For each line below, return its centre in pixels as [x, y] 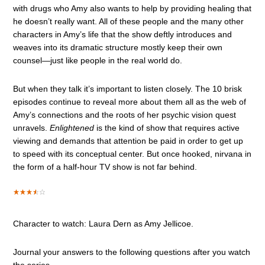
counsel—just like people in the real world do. [98, 60]
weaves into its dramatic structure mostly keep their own [118, 47]
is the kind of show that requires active [167, 128]
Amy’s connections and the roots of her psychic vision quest [125, 115]
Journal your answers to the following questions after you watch [132, 252]
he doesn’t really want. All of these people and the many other [129, 21]
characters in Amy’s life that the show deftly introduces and [123, 34]
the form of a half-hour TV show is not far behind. [105, 167]
